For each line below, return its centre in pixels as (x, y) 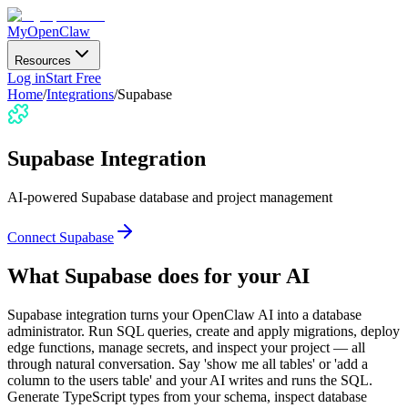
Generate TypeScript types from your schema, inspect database (187, 396)
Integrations (80, 94)
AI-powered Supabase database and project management (170, 197)
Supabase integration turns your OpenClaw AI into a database (184, 314)
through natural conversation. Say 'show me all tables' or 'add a (188, 363)
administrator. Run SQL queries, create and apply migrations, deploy (204, 331)
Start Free (73, 78)
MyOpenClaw (49, 31)
